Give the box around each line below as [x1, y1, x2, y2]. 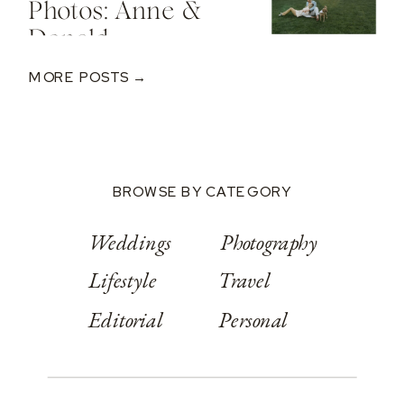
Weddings [88, 227, 172, 256]
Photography [219, 227, 317, 256]
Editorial [88, 305, 163, 334]
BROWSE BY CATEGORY [112, 182, 292, 201]
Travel [218, 265, 271, 294]
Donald [27, 27, 109, 51]
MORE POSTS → [29, 68, 149, 86]
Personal [218, 305, 289, 334]
